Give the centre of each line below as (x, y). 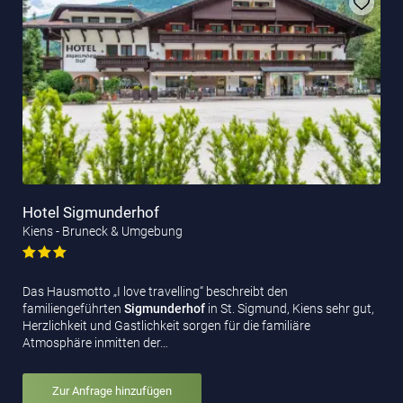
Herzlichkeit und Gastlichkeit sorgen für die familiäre (166, 325)
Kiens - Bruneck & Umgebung (103, 231)
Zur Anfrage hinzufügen (112, 390)
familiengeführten (73, 308)
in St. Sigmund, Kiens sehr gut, (291, 308)
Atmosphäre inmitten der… (95, 342)
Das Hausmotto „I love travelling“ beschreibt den (155, 291)
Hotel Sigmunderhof (91, 212)
